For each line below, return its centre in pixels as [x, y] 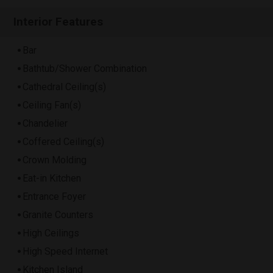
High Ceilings [51, 233]
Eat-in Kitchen [52, 179]
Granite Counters [58, 215]
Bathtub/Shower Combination [85, 69]
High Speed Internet [65, 252]
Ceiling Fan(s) [52, 105]
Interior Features [58, 22]
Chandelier [45, 124]
